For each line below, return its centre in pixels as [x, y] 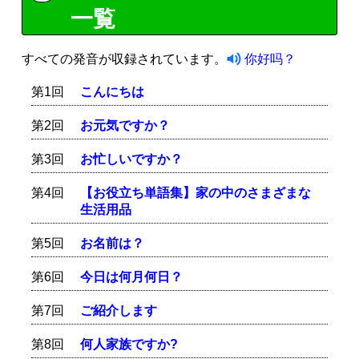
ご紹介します [119, 310]
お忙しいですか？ [132, 159]
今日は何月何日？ [132, 276]
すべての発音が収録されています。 [125, 58]
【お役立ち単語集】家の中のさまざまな [196, 192]
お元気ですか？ [125, 125]
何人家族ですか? [129, 344]
